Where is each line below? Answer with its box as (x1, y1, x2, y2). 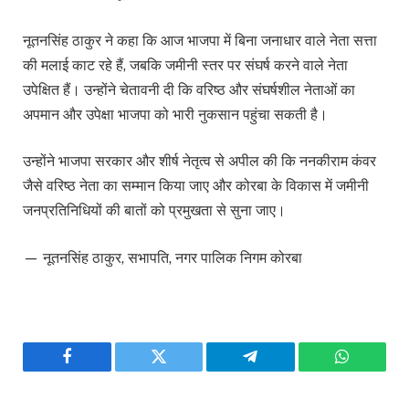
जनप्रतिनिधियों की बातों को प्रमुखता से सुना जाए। (23, 202, 286, 220)
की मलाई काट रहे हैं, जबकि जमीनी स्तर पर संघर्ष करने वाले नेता (23, 56, 348, 74)
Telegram (248, 362, 311, 379)
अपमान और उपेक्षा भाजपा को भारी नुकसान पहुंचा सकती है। (23, 105, 328, 123)
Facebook (65, 362, 130, 379)
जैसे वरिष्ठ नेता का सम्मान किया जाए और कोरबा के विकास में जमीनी (23, 177, 369, 195)
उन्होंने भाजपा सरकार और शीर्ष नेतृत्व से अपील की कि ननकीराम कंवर (23, 152, 376, 171)
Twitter (157, 362, 205, 379)
